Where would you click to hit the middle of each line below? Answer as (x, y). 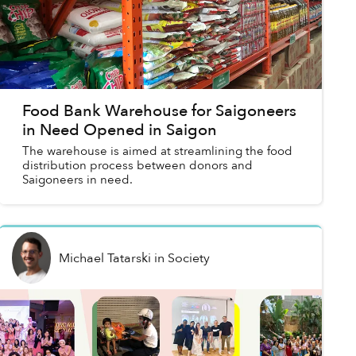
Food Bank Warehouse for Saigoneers (159, 111)
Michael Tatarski (104, 258)
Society (188, 258)
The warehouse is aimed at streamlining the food (157, 151)
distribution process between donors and (137, 166)
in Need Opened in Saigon (119, 130)
